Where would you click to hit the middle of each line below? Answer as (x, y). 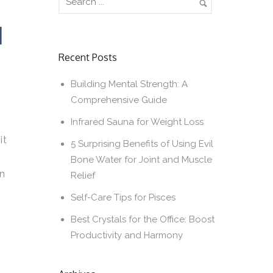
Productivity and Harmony (126, 235)
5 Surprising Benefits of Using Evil (142, 144)
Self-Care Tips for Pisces (123, 197)
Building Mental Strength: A (129, 84)
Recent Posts (88, 57)
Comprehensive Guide (119, 100)
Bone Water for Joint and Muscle (141, 160)
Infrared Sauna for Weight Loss (137, 122)
